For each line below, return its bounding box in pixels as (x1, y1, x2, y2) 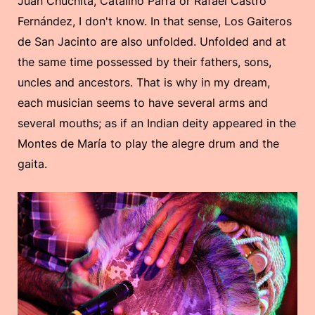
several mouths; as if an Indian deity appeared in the (18, 116, 296, 131)
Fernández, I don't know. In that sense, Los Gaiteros (18, 14, 292, 29)
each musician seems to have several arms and (18, 96, 268, 110)
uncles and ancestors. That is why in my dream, (18, 75, 270, 90)
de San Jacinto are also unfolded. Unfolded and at (18, 34, 286, 49)
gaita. (18, 157, 47, 172)
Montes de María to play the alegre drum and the (18, 136, 279, 151)
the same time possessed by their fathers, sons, (18, 55, 271, 70)
